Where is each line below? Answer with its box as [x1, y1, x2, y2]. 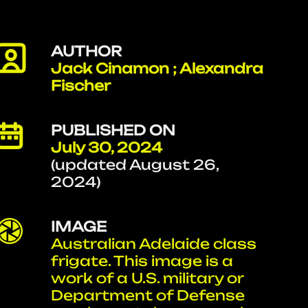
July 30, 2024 [51, 139, 163, 156]
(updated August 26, [51, 156, 219, 173]
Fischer [51, 77, 111, 94]
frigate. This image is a [51, 252, 234, 269]
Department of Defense [51, 287, 245, 304]
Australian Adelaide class [51, 235, 257, 252]
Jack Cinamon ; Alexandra [51, 60, 264, 77]
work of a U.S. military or [51, 269, 244, 287]
